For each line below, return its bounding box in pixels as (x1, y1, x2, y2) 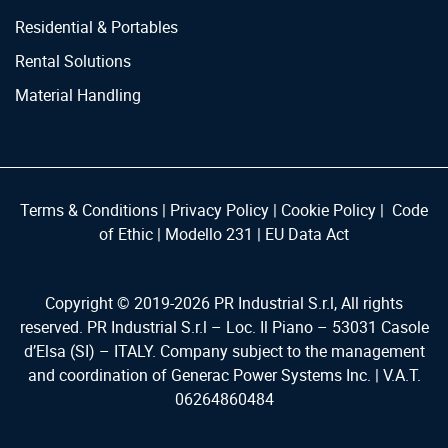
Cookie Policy (281, 198, 376, 221)
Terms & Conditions (20, 198, 158, 221)
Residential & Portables (15, 15, 178, 38)
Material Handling (15, 83, 141, 106)
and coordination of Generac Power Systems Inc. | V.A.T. (27, 363, 421, 386)
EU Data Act (265, 222, 349, 245)
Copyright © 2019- (45, 291, 174, 314)
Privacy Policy (170, 198, 269, 221)
